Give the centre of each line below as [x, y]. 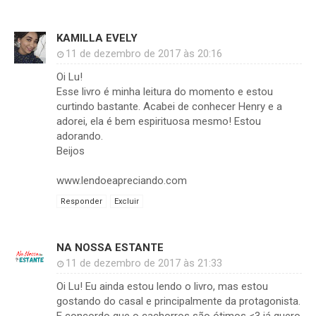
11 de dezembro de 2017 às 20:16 [144, 54]
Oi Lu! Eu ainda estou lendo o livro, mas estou [162, 287]
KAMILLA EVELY [97, 38]
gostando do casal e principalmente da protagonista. [178, 302]
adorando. [80, 136]
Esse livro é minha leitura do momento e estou [165, 92]
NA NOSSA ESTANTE [110, 248]
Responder [81, 202]
